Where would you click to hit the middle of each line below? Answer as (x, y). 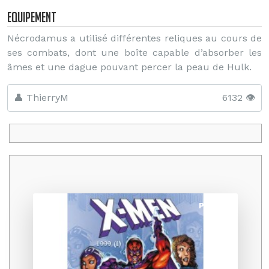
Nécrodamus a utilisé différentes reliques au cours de (134, 38)
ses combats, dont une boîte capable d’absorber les (134, 53)
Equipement (32, 17)
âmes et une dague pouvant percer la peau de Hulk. (129, 67)
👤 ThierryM (41, 98)
